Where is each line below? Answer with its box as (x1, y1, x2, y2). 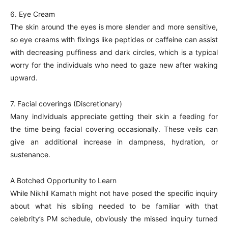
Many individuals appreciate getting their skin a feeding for (10, 112, 218, 121)
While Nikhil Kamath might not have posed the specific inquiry (10, 189, 218, 197)
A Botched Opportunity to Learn (10, 176, 117, 185)
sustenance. (10, 150, 50, 159)
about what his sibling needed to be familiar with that (10, 202, 218, 210)
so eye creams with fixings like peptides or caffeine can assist (10, 35, 218, 44)
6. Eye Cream (10, 10, 55, 18)
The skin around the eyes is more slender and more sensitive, (10, 22, 218, 31)
